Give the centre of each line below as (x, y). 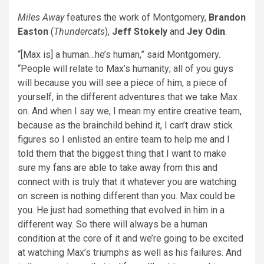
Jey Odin (206, 31)
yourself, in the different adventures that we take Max (128, 97)
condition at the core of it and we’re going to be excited (131, 238)
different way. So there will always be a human (113, 224)
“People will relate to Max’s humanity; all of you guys (126, 68)
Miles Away (41, 17)
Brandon (227, 17)
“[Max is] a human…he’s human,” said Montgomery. (119, 54)
